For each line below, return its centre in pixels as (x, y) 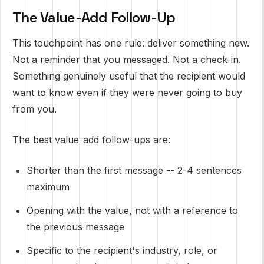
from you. (34, 109)
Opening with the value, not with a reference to (132, 210)
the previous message (75, 227)
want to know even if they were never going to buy (127, 93)
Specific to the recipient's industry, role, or (122, 250)
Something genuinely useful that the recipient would (129, 76)
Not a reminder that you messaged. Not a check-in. (127, 60)
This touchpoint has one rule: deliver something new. (131, 43)
